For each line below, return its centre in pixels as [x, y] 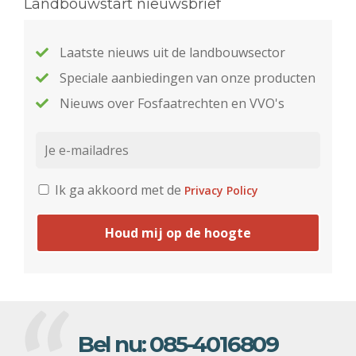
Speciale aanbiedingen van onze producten [188, 78]
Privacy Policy [221, 191]
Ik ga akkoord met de [118, 190]
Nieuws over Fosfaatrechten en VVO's [172, 104]
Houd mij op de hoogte [178, 233]
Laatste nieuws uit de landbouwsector [172, 53]
